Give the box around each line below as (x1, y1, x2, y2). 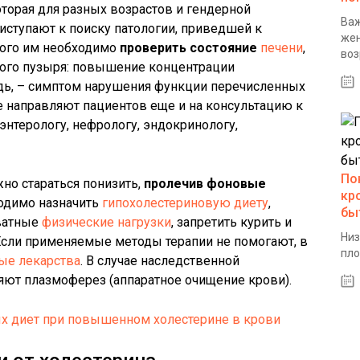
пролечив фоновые (144, 176, 266, 191)
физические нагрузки (42, 215, 171, 230)
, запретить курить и (171, 215, 292, 230)
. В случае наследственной (80, 253, 239, 268)
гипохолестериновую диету (102, 195, 268, 211)
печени (260, 40, 303, 55)
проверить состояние (120, 40, 257, 55)
